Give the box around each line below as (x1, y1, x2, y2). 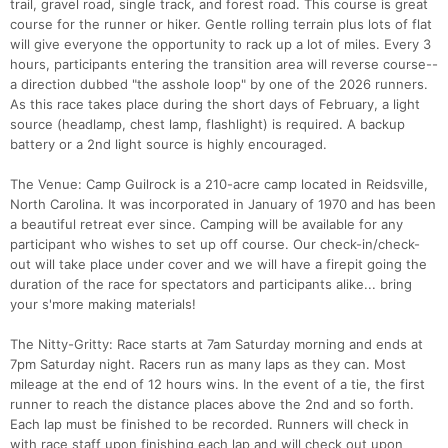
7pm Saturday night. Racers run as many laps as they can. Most (10, 356, 406, 373)
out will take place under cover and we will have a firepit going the (10, 256, 427, 273)
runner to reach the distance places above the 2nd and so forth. (10, 396, 414, 413)
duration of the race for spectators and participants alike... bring (10, 276, 412, 293)
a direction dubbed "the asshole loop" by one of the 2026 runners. (10, 76, 428, 93)
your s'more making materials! (10, 296, 196, 313)
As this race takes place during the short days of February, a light (10, 96, 420, 113)
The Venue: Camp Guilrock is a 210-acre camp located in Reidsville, (10, 176, 428, 193)
